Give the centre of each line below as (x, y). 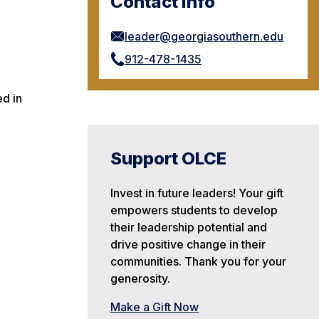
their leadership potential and (189, 227)
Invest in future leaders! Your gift (197, 193)
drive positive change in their (188, 244)
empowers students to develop (194, 210)
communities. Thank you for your (198, 261)
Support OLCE (168, 158)
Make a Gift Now (155, 307)
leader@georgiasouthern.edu (204, 36)
